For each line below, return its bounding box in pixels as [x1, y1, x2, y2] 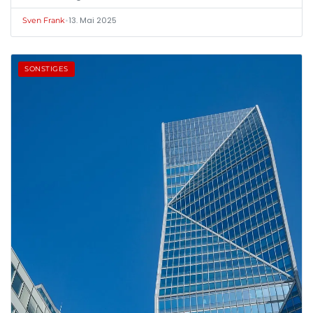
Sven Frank [22, 15, 65, 26]
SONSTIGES [24, 64, 68, 74]
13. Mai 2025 [68, 15, 117, 27]
